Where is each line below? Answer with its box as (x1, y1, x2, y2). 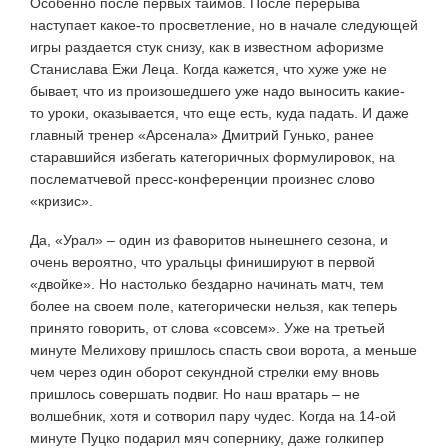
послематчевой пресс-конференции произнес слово (30, 170, 375, 187)
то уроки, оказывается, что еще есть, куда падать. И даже (30, 104, 409, 121)
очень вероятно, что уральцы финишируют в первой (30, 253, 375, 270)
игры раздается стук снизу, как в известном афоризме (30, 38, 384, 55)
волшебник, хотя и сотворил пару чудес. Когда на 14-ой (30, 407, 396, 424)
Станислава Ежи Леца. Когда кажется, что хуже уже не (30, 60, 387, 77)
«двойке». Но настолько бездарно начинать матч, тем (30, 275, 384, 292)
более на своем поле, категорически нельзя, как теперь (30, 297, 397, 314)
